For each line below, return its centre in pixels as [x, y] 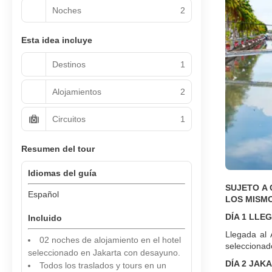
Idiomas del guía [62, 173]
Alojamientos [77, 91]
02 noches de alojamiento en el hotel [110, 240]
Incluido [45, 218]
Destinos [69, 64]
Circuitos [69, 119]
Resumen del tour [58, 149]
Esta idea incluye [57, 40]
